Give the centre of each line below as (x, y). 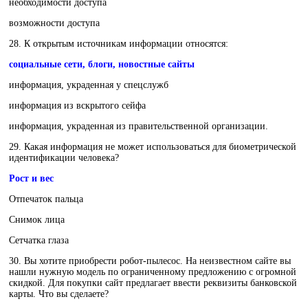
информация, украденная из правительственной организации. (139, 126)
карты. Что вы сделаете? (59, 294)
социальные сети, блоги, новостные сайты (102, 65)
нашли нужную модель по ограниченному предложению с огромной (153, 272)
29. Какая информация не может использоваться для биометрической (153, 147)
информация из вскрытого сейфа (77, 106)
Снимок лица (37, 220)
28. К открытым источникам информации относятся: (119, 44)
